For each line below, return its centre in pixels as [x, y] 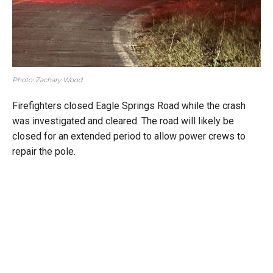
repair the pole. [44, 152]
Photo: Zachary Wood [47, 80]
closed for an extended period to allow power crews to [129, 136]
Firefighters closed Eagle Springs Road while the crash [129, 106]
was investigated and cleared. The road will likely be [123, 121]
